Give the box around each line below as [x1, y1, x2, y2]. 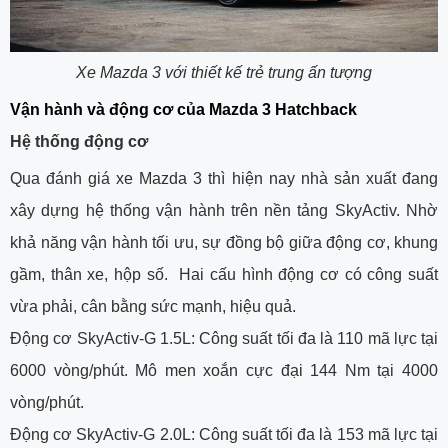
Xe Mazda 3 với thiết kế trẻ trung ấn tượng [76, 63, 372, 81]
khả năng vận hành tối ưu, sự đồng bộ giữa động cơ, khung [10, 233, 438, 251]
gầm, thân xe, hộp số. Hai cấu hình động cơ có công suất [10, 265, 438, 283]
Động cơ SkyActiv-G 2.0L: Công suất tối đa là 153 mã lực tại [10, 425, 438, 443]
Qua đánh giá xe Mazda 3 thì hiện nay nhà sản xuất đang [10, 169, 438, 187]
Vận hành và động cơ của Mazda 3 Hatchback [10, 100, 357, 118]
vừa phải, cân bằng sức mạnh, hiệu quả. [10, 297, 296, 315]
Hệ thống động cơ [10, 132, 148, 150]
